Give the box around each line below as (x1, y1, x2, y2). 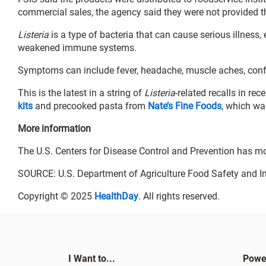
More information (18, 122, 91, 134)
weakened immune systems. (18, 42, 137, 53)
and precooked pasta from (33, 100, 148, 112)
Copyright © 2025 (18, 190, 94, 202)
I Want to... (68, 252, 115, 264)
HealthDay (94, 190, 138, 202)
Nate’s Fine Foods (148, 100, 221, 112)
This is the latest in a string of (18, 87, 144, 99)
